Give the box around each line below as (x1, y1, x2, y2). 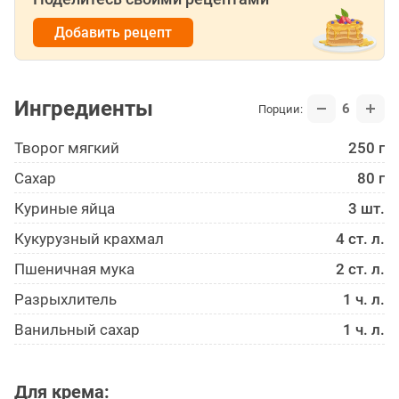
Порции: (258, 102, 303, 116)
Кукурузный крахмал (14, 230, 164, 248)
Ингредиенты (14, 96, 153, 122)
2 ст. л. (336, 260, 385, 279)
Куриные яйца (14, 199, 115, 218)
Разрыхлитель (14, 290, 117, 309)
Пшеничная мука (14, 260, 134, 279)
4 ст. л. (336, 230, 385, 248)
